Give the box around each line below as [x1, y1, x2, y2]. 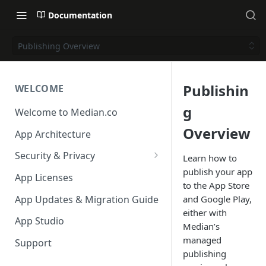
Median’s [183, 220, 220, 232]
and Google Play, [183, 193, 252, 205]
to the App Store [183, 179, 249, 191]
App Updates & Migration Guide [15, 192, 159, 206]
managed [183, 234, 221, 246]
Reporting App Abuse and [21, 166, 136, 180]
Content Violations [21, 179, 104, 193]
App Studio [15, 214, 64, 228]
